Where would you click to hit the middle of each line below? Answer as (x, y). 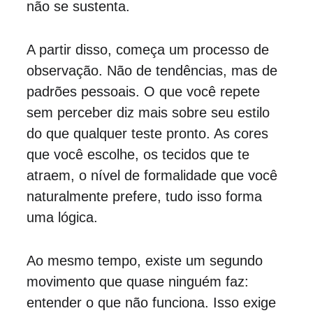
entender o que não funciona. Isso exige (153, 303)
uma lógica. (62, 217)
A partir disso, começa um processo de (150, 50)
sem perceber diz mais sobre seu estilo (150, 112)
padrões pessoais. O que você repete (145, 92)
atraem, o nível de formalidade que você (154, 175)
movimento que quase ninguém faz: (139, 282)
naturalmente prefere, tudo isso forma (146, 196)
